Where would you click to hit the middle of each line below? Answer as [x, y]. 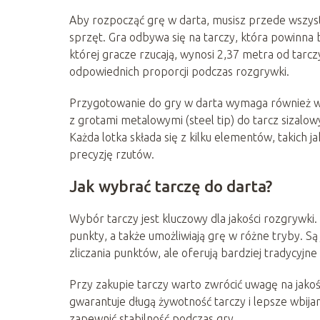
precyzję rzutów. [112, 154]
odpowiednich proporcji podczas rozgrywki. [179, 71]
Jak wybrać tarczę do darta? [171, 186]
